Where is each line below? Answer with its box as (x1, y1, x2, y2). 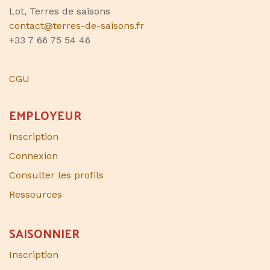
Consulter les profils (9, 169, 104, 181)
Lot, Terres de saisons (9, 5, 110, 17)
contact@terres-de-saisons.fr (9, 20, 144, 32)
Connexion (9, 150, 58, 162)
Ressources (9, 189, 62, 201)
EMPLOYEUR (9, 104, 81, 127)
